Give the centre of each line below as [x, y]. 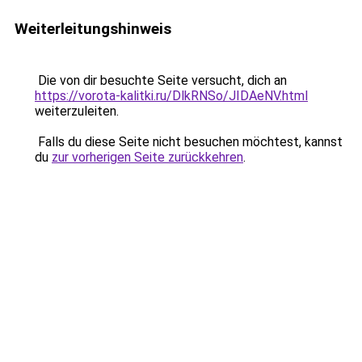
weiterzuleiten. [77, 111]
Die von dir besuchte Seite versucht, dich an [161, 80]
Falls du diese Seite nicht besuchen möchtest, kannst [189, 142]
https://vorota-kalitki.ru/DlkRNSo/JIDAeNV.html [171, 96]
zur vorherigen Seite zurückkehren [147, 157]
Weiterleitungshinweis [93, 29]
